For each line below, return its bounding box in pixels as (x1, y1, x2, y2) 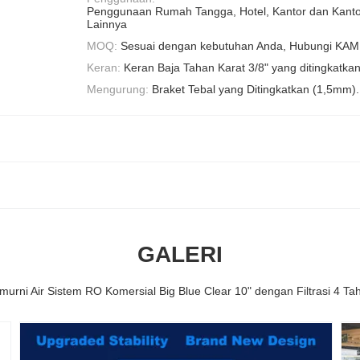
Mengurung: (87, 83, 149, 96)
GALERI (137, 242, 223, 268)
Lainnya (87, 17, 127, 31)
